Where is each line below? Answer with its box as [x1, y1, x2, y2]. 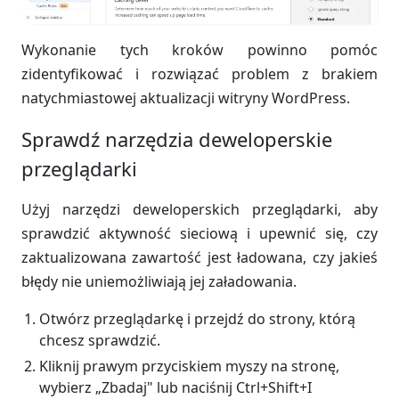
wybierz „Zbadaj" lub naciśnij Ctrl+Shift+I [39, 377, 312, 397]
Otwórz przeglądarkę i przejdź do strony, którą [39, 308, 355, 329]
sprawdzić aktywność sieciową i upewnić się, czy [21, 223, 378, 243]
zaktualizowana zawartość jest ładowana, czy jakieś [21, 247, 378, 267]
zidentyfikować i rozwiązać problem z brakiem [21, 63, 378, 84]
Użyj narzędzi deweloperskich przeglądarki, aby [21, 199, 378, 219]
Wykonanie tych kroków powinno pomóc [21, 39, 378, 60]
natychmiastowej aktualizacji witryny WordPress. [21, 87, 350, 108]
